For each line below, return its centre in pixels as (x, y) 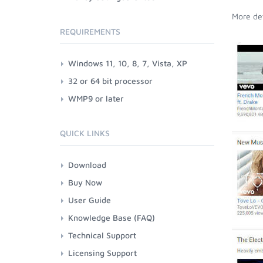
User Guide (90, 200)
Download (87, 165)
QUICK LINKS (85, 133)
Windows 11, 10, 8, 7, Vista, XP (128, 63)
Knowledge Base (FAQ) (112, 218)
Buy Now (85, 182)
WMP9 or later (96, 98)
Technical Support (102, 235)
